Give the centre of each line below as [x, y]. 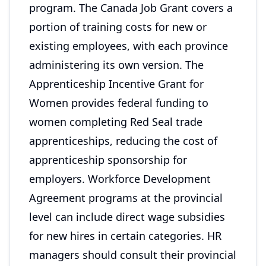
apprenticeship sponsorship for [108, 160]
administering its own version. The [116, 65]
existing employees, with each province [129, 46]
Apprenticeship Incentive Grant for [116, 84]
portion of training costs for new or [118, 27]
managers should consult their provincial [133, 255]
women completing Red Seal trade [116, 122]
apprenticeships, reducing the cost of [123, 141]
